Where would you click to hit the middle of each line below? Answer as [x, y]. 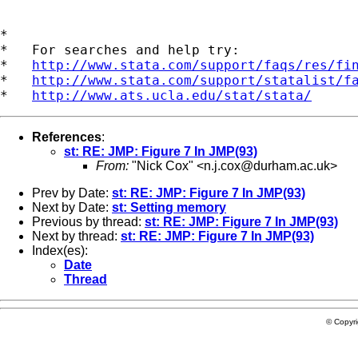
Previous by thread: [88, 221]
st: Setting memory [169, 207]
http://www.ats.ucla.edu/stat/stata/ [172, 95]
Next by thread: [76, 236]
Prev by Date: [72, 193]
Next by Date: [72, 207]
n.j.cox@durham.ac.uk [267, 165]
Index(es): [60, 250]
